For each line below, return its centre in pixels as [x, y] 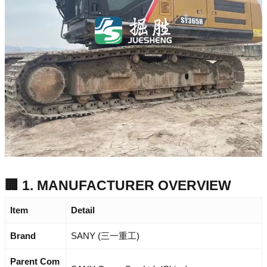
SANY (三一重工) [105, 235]
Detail [83, 210]
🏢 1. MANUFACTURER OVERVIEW [118, 185]
